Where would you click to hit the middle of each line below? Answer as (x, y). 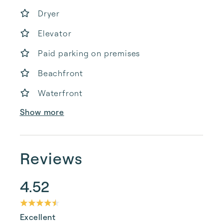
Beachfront (60, 73)
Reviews (51, 158)
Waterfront (60, 93)
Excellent (38, 217)
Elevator (55, 33)
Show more (42, 112)
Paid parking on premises (89, 53)
